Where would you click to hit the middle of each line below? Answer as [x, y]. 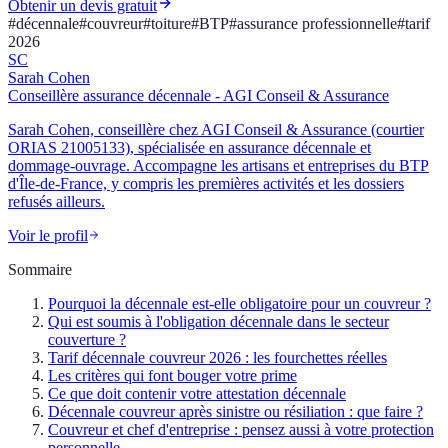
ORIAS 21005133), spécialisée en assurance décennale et [189, 148]
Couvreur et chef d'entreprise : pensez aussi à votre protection [241, 430]
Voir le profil [48, 236]
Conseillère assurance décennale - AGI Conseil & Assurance [198, 96]
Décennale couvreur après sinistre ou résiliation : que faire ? [235, 412]
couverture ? [87, 340]
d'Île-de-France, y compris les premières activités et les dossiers [206, 184]
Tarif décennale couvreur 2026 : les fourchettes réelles [217, 358]
